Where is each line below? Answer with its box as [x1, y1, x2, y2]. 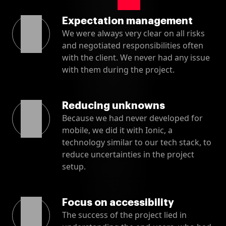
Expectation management [62, 15, 193, 26]
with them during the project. [62, 64, 175, 75]
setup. [62, 160, 86, 172]
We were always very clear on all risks [62, 27, 205, 39]
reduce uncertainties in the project [62, 148, 194, 160]
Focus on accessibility [62, 197, 174, 208]
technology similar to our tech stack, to [62, 136, 211, 148]
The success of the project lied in [62, 209, 187, 220]
